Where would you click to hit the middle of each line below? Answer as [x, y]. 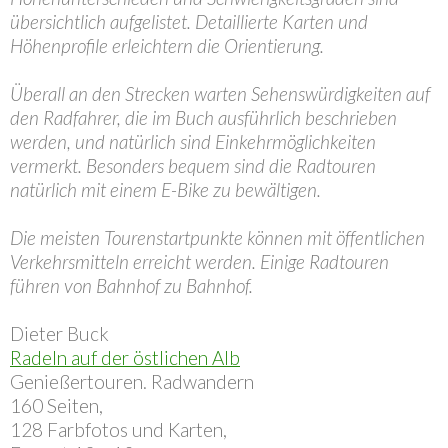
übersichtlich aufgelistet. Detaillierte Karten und [189, 21]
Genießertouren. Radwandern [132, 381]
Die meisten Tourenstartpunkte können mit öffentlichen [217, 237]
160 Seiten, [56, 405]
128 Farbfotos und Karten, [118, 429]
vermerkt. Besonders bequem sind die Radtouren [193, 165]
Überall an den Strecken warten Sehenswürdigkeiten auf [220, 93]
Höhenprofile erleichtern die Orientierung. [167, 45]
